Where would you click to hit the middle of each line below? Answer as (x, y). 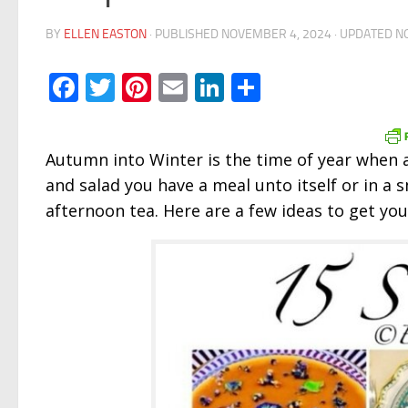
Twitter (159, 87)
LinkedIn (275, 87)
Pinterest (207, 87)
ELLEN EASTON (105, 34)
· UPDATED (363, 34)
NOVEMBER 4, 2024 (276, 34)
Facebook (137, 87)
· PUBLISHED (185, 34)
